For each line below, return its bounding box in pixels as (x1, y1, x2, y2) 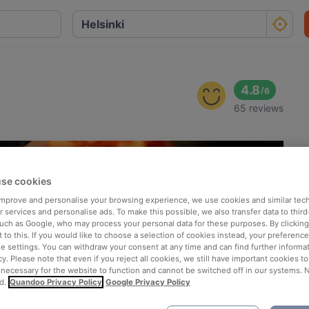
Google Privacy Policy (106, 277, 190, 287)
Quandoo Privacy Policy (10, 277, 102, 287)
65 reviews (234, 102, 284, 114)
